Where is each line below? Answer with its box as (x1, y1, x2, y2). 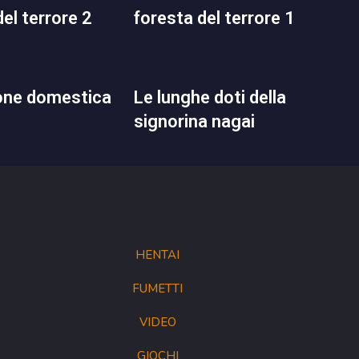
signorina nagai (133, 111, 255, 131)
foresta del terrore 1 (133, 7, 295, 28)
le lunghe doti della (133, 87, 143, 107)
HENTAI (135, 246, 180, 263)
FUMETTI (132, 280, 184, 296)
